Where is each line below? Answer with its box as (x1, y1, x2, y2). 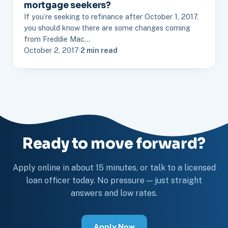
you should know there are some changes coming (24, 23, 190, 33)
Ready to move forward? (22, 134, 206, 153)
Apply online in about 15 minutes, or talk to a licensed (12, 163, 216, 173)
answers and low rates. (71, 188, 157, 198)
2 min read (80, 46, 118, 55)
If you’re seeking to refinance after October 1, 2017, (24, 12, 198, 21)
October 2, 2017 (24, 46, 79, 55)
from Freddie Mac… (24, 35, 90, 44)
